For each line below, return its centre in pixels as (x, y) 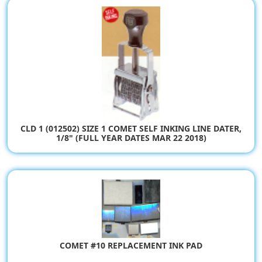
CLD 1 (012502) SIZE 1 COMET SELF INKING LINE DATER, (131, 129)
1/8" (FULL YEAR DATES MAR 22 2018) (131, 138)
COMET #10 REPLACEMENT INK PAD (131, 245)
